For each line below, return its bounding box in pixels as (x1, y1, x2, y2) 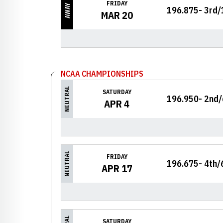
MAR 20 (101, 8, 133, 22)
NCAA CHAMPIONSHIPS (61, 69, 143, 79)
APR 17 (101, 162, 132, 175)
